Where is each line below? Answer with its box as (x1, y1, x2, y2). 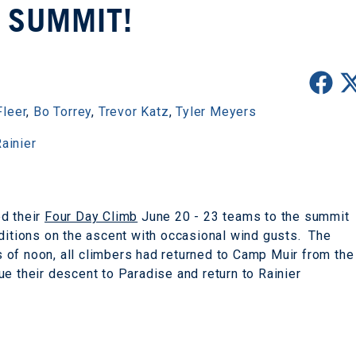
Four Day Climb (44, 209, 138, 224)
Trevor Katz (98, 104, 169, 119)
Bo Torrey (33, 104, 92, 119)
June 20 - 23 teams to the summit (137, 209, 350, 224)
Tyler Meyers (176, 104, 257, 119)
